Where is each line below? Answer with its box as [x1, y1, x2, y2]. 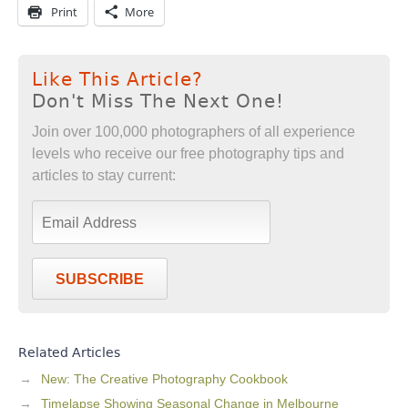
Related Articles [18, 345, 120, 360]
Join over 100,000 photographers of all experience [32, 124, 355, 139]
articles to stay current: [32, 168, 176, 183]
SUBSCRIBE [56, 271, 144, 287]
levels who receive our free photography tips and [32, 146, 344, 161]
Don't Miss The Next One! [32, 90, 284, 112]
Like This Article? [32, 68, 203, 90]
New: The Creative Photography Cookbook [41, 372, 288, 386]
